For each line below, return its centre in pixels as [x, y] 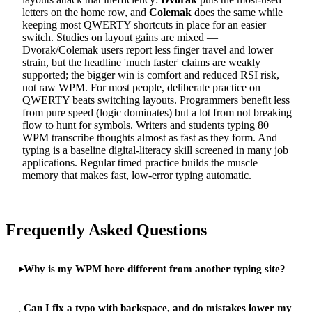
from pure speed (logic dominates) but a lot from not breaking [157, 112]
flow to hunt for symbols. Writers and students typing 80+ [149, 125]
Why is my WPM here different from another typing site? [155, 269]
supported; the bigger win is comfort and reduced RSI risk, [151, 75]
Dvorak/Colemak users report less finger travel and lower [148, 49]
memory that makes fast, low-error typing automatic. [137, 175]
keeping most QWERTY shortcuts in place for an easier [144, 24]
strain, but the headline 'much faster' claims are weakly [141, 62]
